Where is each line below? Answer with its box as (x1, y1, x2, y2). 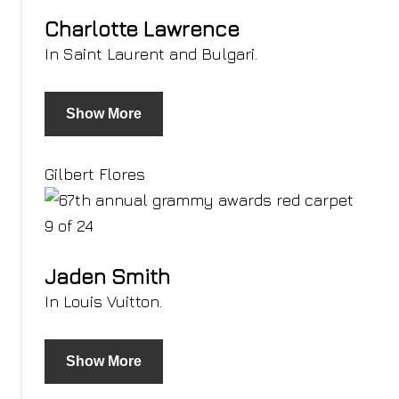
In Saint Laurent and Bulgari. (45, 45, 257, 63)
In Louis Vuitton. (45, 292, 162, 311)
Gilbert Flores (45, 165, 145, 183)
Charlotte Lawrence (45, 16, 240, 41)
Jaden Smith (45, 264, 170, 289)
